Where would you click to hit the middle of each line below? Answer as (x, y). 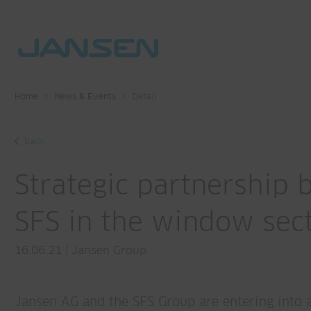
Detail (144, 97)
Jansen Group (109, 251)
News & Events (85, 97)
